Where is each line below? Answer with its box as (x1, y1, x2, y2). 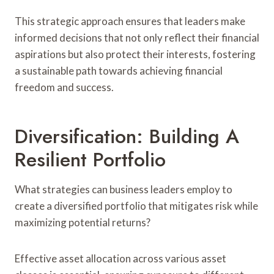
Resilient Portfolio (15, 145, 166, 174)
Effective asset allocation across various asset (15, 251, 226, 265)
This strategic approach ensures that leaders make (15, 14, 245, 28)
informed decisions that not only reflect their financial (15, 31, 259, 44)
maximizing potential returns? (15, 215, 150, 229)
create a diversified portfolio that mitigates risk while (15, 199, 258, 212)
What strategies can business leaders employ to (15, 182, 232, 196)
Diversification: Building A (15, 122, 239, 150)
